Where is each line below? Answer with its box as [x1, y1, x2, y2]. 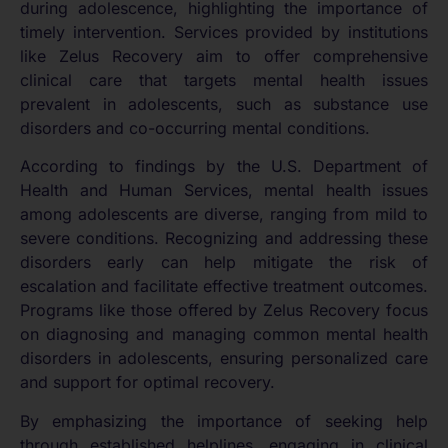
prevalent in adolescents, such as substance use [20, 93, 428, 114]
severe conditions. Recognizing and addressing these [20, 228, 428, 249]
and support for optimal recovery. [20, 372, 275, 393]
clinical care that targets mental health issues [20, 69, 428, 90]
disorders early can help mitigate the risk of [20, 252, 428, 273]
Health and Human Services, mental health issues [20, 180, 428, 201]
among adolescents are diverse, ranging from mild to [20, 204, 428, 225]
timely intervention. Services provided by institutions [20, 21, 428, 42]
